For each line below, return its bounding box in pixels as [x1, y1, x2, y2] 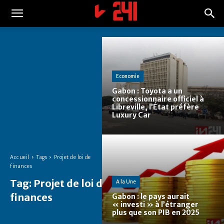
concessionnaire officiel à [112, 94, 204, 104]
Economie [116, 73, 139, 80]
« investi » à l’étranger [112, 200, 198, 209]
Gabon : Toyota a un [112, 86, 182, 96]
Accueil [10, 153, 29, 160]
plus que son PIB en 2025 [112, 208, 199, 217]
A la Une [116, 178, 136, 185]
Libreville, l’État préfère [112, 102, 199, 112]
